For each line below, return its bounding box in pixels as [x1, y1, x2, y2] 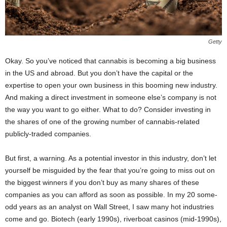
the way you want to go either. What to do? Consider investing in [5, 105, 211, 114]
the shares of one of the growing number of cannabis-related [5, 118, 200, 126]
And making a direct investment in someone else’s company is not [5, 93, 216, 102]
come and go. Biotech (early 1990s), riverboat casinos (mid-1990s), [5, 215, 221, 223]
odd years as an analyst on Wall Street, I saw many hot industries [5, 203, 214, 211]
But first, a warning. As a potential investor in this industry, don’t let [5, 154, 216, 163]
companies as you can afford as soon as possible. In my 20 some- [5, 191, 217, 199]
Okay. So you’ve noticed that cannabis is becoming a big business [5, 57, 216, 65]
